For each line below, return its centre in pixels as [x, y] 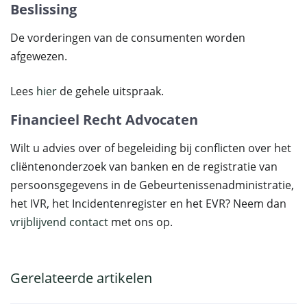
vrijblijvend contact [59, 222]
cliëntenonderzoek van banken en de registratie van [144, 167]
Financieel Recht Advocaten [104, 120]
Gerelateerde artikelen [81, 278]
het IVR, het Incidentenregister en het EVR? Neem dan [148, 204]
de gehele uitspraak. [110, 91]
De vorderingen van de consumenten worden [128, 38]
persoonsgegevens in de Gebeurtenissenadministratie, [152, 185]
